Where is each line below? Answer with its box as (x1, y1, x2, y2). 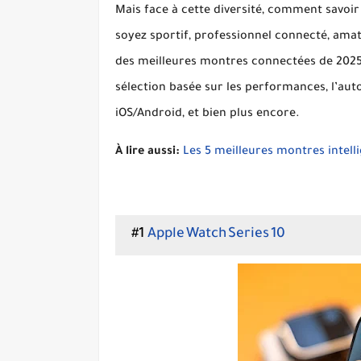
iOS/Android (115, 108, 182, 121)
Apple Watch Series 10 (147, 227, 285, 243)
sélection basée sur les (115, 82, 245, 95)
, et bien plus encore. (182, 108, 300, 121)
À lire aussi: (115, 146, 180, 159)
